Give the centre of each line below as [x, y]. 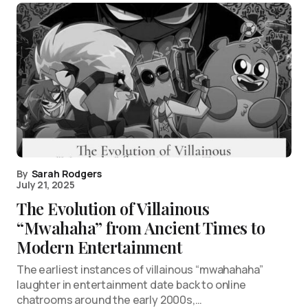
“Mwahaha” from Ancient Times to [141, 228]
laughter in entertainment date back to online [131, 285]
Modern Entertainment [99, 247]
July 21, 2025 [46, 185]
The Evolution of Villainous [113, 208]
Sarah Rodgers [66, 174]
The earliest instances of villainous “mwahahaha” [140, 269]
